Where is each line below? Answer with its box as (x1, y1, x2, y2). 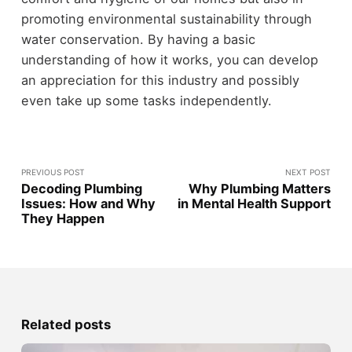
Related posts (20, 316, 111, 332)
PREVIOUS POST (20, 167, 85, 177)
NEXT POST (285, 167, 332, 177)
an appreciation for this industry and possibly (20, 72, 299, 89)
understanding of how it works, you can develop (20, 52, 318, 68)
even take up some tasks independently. (20, 93, 272, 109)
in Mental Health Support (178, 195, 332, 211)
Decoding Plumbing (20, 180, 142, 196)
